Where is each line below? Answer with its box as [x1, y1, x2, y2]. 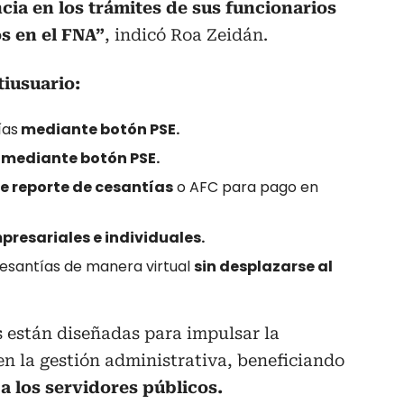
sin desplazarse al [194, 256, 333, 278]
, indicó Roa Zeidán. [105, 25, 268, 45]
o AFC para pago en [173, 177, 318, 198]
